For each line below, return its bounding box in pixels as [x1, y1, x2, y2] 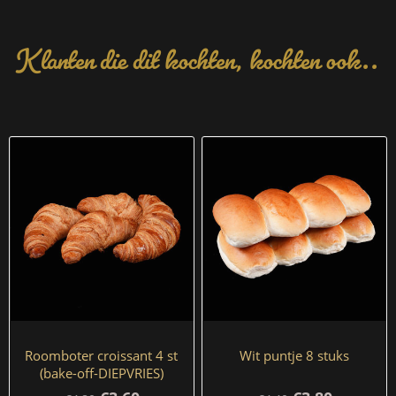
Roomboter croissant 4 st [25, 346, 179, 364]
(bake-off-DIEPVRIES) [39, 363, 164, 382]
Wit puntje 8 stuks [240, 346, 350, 364]
